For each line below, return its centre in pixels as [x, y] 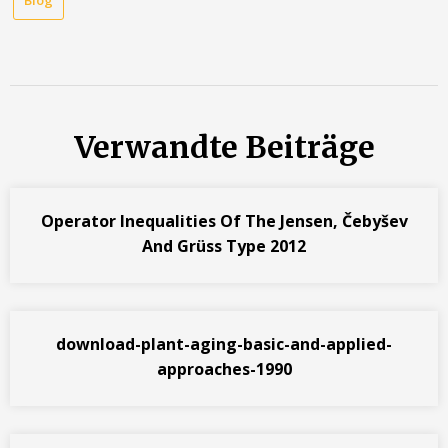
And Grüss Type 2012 [224, 246]
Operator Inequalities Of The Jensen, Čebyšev [224, 221]
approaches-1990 [224, 369]
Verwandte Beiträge [224, 147]
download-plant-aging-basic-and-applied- [224, 344]
